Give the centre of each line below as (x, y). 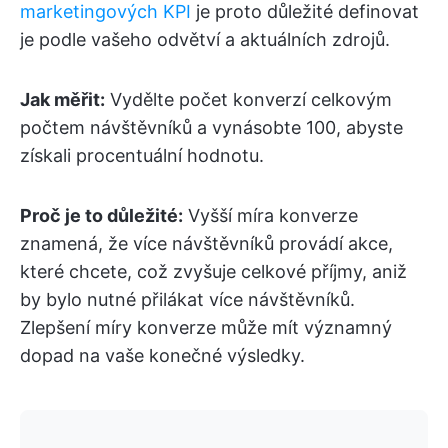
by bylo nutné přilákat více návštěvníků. (187, 300)
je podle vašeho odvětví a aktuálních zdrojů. (205, 40)
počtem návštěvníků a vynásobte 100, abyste (211, 128)
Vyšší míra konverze (270, 216)
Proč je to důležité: (101, 216)
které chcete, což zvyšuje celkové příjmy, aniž (213, 272)
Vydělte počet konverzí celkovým (248, 100)
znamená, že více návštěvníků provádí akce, (206, 244)
